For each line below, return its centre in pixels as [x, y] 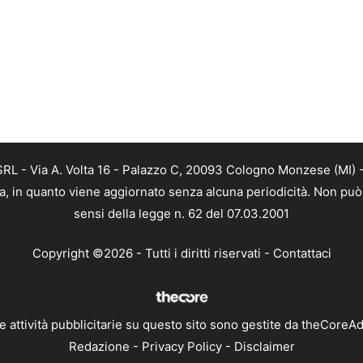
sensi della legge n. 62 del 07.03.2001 [181, 213]
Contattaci [302, 254]
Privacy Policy [181, 347]
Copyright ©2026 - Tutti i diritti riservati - [152, 254]
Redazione [99, 347]
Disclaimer [264, 347]
